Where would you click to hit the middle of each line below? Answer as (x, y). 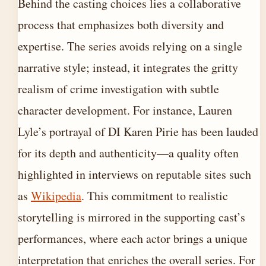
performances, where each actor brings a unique (133, 238)
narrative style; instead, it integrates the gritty (128, 67)
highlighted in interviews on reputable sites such (134, 174)
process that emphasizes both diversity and (121, 25)
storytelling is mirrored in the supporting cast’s (132, 217)
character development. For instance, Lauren (125, 110)
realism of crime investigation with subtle (118, 89)
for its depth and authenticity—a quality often (128, 153)
